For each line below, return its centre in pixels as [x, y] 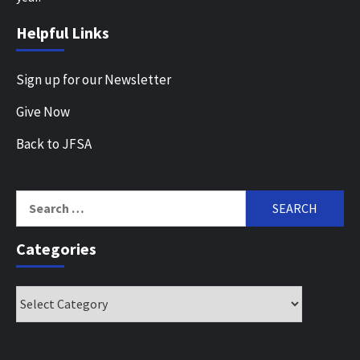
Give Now [43, 111]
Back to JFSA [54, 143]
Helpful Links [63, 32]
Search [35, 199]
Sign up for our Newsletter [94, 79]
